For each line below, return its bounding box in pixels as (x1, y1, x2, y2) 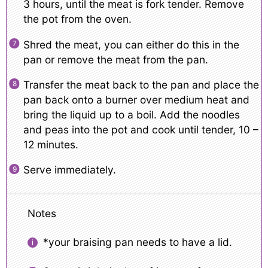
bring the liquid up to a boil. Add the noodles (23, 108, 240, 121)
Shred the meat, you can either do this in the (23, 38, 239, 51)
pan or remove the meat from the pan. (23, 53, 208, 66)
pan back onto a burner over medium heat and (23, 93, 249, 106)
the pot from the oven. (23, 13, 132, 26)
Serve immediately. (23, 163, 116, 176)
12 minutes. (23, 138, 78, 151)
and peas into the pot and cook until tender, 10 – (23, 123, 258, 136)
